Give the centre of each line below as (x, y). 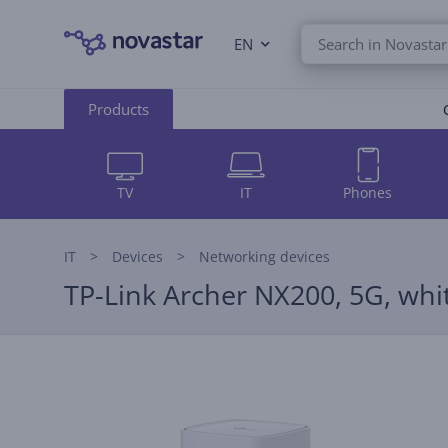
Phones (368, 192)
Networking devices (264, 256)
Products (118, 108)
